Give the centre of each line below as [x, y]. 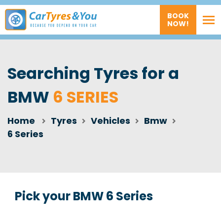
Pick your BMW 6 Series [84, 196]
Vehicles [110, 121]
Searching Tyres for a [93, 73]
